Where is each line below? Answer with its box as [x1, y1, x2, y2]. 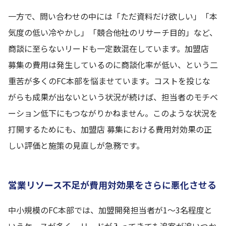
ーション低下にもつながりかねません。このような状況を [8, 107, 217, 119]
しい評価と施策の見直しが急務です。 [8, 139, 144, 151]
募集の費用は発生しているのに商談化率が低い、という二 [8, 59, 218, 71]
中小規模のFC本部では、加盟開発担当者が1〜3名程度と [8, 204, 212, 216]
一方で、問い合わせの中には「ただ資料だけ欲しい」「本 [8, 10, 217, 22]
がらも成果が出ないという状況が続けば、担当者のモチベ [8, 91, 218, 103]
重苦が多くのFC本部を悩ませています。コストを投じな [8, 75, 210, 87]
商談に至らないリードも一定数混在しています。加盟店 [8, 42, 209, 54]
